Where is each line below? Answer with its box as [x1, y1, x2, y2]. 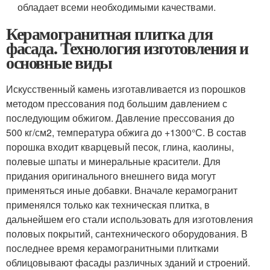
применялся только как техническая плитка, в [6, 198, 210, 212]
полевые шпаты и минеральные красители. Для [6, 154, 221, 168]
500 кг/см [6, 125, 46, 139]
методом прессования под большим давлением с [6, 96, 227, 110]
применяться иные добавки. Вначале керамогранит [6, 183, 237, 197]
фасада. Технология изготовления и [6, 36, 248, 60]
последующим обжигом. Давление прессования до [6, 111, 234, 125]
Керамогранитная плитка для [6, 21, 213, 46]
